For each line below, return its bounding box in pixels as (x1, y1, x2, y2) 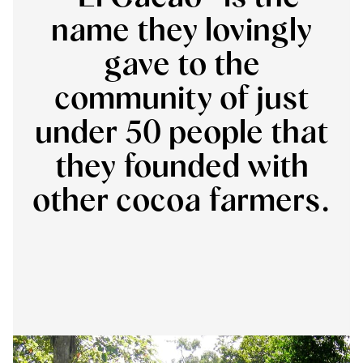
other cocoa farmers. (32, 186, 331, 218)
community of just (54, 83, 309, 116)
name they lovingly (50, 15, 313, 48)
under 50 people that (35, 117, 328, 150)
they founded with (54, 152, 309, 184)
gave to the (103, 49, 260, 82)
